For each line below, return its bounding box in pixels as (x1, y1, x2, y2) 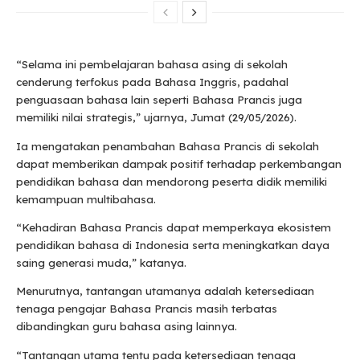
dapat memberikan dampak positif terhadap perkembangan (16, 157, 342, 170)
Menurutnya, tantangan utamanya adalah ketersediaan (16, 284, 314, 298)
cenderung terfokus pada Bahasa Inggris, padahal (16, 76, 288, 89)
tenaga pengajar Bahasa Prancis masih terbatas (16, 302, 277, 316)
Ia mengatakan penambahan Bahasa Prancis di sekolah (16, 139, 319, 153)
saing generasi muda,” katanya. (16, 256, 186, 270)
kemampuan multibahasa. (16, 192, 156, 206)
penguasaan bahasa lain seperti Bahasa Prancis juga (16, 93, 302, 107)
